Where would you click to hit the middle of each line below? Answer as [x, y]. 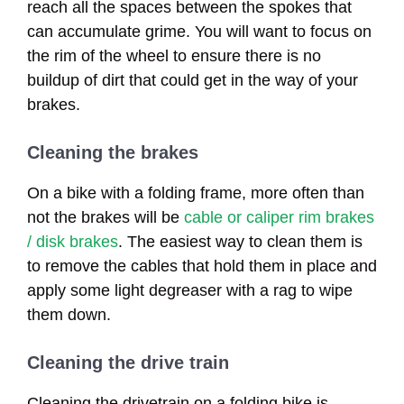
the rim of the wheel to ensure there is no [174, 55]
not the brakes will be [106, 217]
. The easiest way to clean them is [240, 241]
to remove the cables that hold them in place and [202, 266]
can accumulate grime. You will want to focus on [199, 31]
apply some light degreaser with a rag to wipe [190, 290]
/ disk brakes [73, 241]
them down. [69, 314]
